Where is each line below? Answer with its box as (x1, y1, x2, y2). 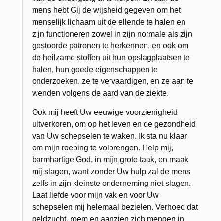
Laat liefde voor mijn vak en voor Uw (32, 190, 159, 199)
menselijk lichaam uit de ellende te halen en (32, 17, 186, 26)
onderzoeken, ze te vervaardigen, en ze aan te (32, 76, 194, 85)
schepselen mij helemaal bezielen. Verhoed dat (32, 202, 198, 211)
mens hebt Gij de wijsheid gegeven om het (32, 5, 181, 14)
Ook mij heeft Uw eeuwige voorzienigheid (32, 108, 178, 116)
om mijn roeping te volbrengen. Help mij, (32, 143, 174, 152)
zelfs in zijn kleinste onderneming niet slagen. (32, 179, 191, 187)
